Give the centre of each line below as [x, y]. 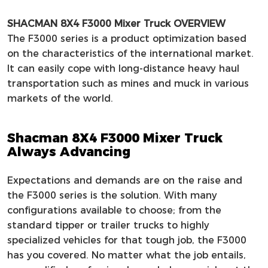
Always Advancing [74, 151]
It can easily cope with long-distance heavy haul [123, 69]
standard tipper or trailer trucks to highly [108, 225]
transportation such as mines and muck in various [128, 84]
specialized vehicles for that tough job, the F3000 [127, 240]
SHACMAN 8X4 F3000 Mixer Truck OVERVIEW [116, 24]
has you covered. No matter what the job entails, [126, 255]
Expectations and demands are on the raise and [124, 180]
